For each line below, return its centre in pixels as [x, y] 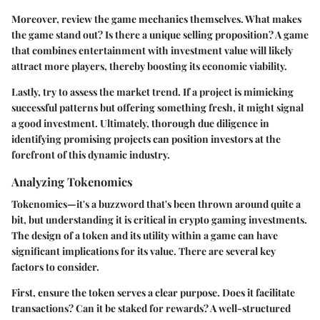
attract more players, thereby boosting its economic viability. [149, 66]
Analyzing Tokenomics [72, 181]
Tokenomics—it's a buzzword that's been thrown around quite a [156, 204]
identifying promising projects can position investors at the [146, 139]
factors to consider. [55, 267]
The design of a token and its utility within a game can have [145, 236]
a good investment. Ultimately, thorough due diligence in [140, 123]
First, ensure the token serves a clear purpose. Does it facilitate [153, 293]
